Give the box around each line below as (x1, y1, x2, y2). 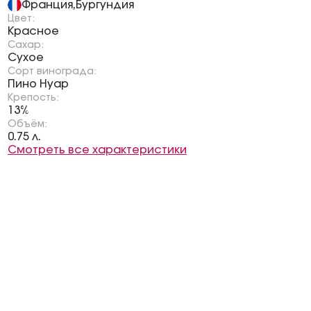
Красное (8, 26, 59, 37)
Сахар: (8, 40, 44, 50)
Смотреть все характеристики (8, 144, 187, 155)
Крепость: (8, 93, 59, 103)
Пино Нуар (8, 78, 69, 90)
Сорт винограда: (8, 67, 96, 76)
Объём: (8, 119, 47, 129)
